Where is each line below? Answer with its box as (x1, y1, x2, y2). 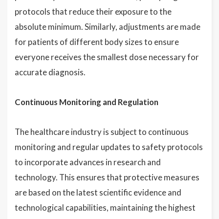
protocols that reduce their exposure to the (15, 6, 172, 17)
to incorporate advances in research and (15, 157, 161, 168)
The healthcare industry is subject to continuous (15, 127, 189, 137)
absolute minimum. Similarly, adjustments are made (15, 22, 200, 32)
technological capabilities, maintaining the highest (15, 202, 196, 213)
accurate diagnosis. (15, 67, 86, 78)
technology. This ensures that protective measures (15, 172, 199, 183)
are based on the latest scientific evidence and (15, 187, 181, 198)
